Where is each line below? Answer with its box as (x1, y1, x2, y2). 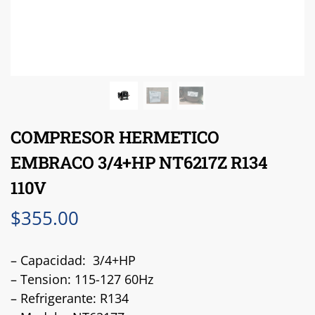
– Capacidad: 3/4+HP (11, 251, 136, 269)
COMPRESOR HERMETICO (11, 126, 219, 148)
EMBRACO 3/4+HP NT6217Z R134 (11, 151, 268, 174)
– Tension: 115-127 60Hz (11, 270, 153, 288)
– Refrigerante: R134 (11, 289, 129, 307)
